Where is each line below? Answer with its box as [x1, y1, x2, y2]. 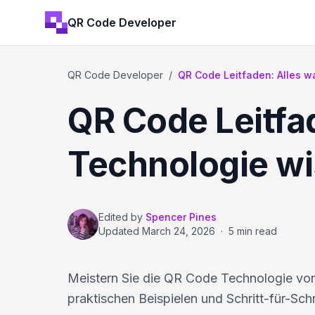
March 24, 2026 [142, 225, 215, 237]
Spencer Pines [146, 211, 217, 223]
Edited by [98, 211, 143, 223]
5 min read [229, 225, 277, 237]
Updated [98, 225, 142, 237]
